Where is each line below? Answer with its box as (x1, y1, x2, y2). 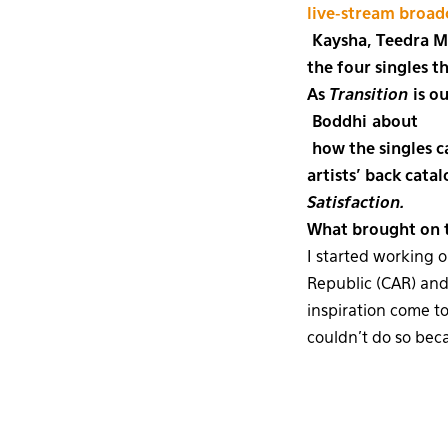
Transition (329, 87, 408, 104)
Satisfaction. (307, 195, 405, 212)
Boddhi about (307, 114, 418, 131)
